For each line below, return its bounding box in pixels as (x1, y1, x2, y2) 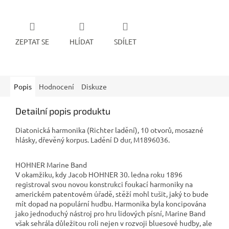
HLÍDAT (70, 36, 94, 46)
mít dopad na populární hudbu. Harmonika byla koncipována (15, 198, 206, 208)
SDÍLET (114, 36, 136, 46)
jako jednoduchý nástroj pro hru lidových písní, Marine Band (15, 208, 205, 218)
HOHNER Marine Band (15, 159, 87, 169)
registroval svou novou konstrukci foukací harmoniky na (15, 179, 193, 189)
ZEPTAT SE (15, 36, 49, 46)
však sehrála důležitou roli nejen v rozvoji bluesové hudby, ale (15, 218, 212, 227)
